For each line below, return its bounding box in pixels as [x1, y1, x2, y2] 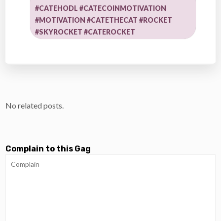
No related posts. [5, 100, 64, 110]
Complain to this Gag [5, 144, 91, 153]
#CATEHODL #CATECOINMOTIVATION [35, 3, 167, 12]
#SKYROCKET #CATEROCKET [35, 27, 136, 36]
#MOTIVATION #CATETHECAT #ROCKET [35, 15, 173, 24]
